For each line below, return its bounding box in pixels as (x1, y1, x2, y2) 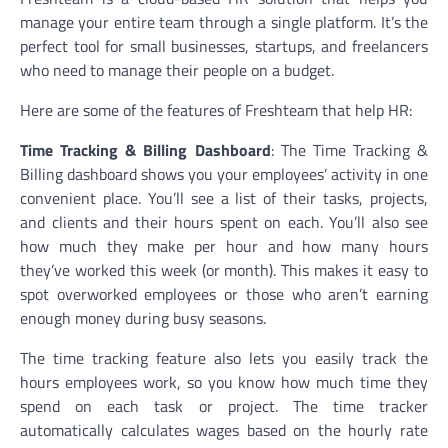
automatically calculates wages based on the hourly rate (20, 418, 428, 443)
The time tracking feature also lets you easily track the (20, 346, 428, 371)
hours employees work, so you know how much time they (20, 370, 428, 395)
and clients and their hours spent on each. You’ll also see (20, 210, 428, 235)
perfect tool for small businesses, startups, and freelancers (20, 34, 428, 59)
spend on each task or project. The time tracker (20, 394, 428, 419)
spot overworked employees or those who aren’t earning (20, 282, 428, 307)
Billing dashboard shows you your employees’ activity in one (20, 162, 428, 187)
